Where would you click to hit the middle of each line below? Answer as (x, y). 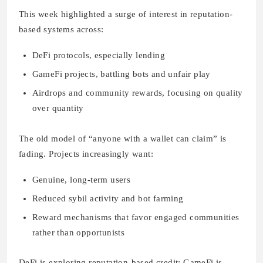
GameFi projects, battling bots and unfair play (121, 74)
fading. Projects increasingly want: (86, 154)
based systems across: (61, 30)
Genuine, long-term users (81, 179)
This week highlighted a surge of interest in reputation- (126, 14)
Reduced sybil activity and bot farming (108, 198)
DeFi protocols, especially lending (99, 55)
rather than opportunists (78, 232)
